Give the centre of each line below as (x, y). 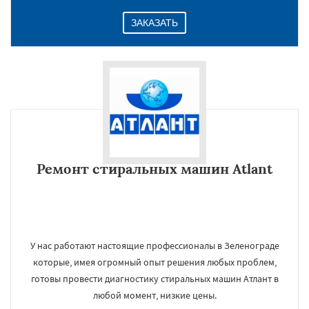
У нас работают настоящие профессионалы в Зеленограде (154, 246)
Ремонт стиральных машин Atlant (154, 169)
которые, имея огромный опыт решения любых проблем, (154, 262)
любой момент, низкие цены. (154, 295)
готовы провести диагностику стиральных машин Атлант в (154, 279)
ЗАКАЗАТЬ (154, 23)
